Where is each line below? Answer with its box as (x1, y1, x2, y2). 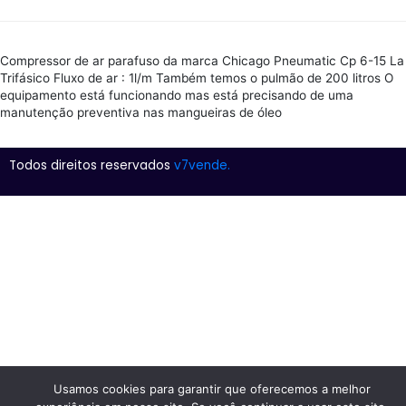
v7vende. (174, 156, 230, 174)
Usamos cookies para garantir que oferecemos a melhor (53, 382, 371, 396)
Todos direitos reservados (9, 156, 174, 174)
